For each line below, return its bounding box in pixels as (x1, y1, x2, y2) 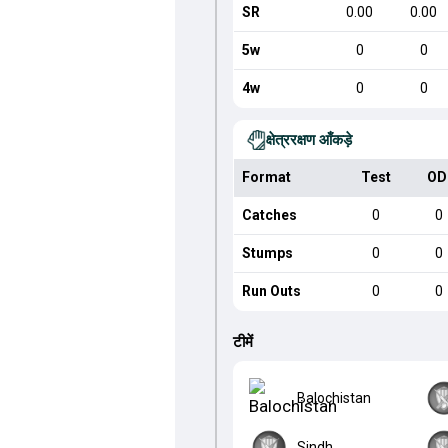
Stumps (241, 245, 293, 261)
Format (241, 169, 291, 185)
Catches (241, 207, 297, 223)
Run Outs (241, 283, 301, 299)
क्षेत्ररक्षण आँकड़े (265, 131, 352, 149)
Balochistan (296, 389, 371, 406)
